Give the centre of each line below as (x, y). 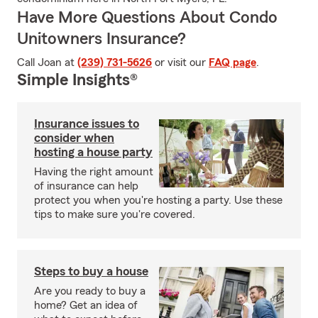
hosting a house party (93, 152)
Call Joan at (47, 62)
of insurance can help (86, 186)
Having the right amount (94, 172)
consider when (74, 138)
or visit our (180, 62)
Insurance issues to (87, 124)
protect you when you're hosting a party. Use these (158, 200)
